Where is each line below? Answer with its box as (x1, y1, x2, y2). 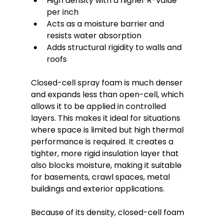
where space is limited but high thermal (30, 124, 186, 136)
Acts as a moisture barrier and (46, 18, 166, 30)
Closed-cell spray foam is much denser (30, 77, 185, 89)
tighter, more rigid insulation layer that (30, 148, 181, 160)
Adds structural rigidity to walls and (46, 42, 184, 54)
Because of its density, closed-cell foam (30, 207, 186, 219)
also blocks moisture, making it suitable (30, 160, 184, 171)
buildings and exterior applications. (30, 183, 165, 195)
